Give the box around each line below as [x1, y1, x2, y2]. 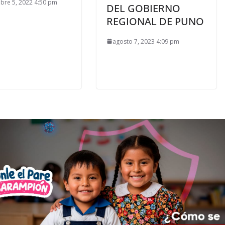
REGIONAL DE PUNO [106, 14, 204, 28]
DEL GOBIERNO [106, 1, 180, 15]
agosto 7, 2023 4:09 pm [113, 37, 179, 46]
